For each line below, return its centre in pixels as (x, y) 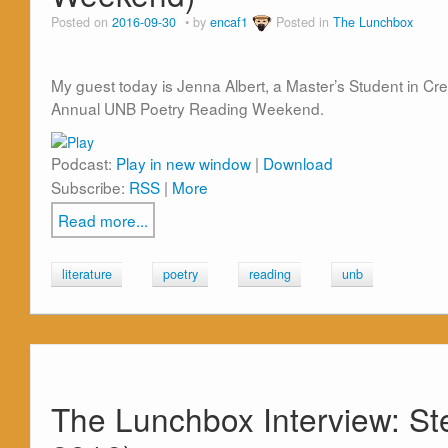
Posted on (81, 22)
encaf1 (229, 22)
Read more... (103, 220)
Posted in (304, 22)
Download (298, 163)
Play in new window (183, 163)
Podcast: (83, 163)
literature (87, 274)
